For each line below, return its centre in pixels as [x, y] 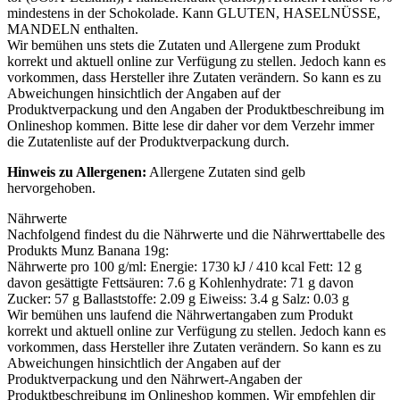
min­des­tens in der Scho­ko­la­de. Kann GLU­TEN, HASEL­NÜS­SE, [194, 13]
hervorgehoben [50, 188]
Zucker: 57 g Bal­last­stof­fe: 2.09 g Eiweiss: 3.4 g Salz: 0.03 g [178, 299]
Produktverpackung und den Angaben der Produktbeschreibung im [196, 110]
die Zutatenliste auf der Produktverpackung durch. [148, 142]
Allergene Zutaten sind [212, 172]
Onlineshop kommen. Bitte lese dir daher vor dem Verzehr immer [191, 126]
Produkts [34, 251]
